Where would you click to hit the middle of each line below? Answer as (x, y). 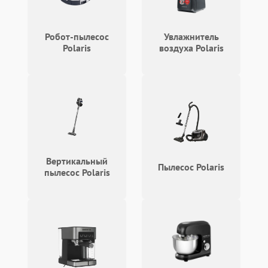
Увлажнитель (191, 36)
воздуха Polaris (191, 48)
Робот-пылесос (77, 36)
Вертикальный (77, 161)
